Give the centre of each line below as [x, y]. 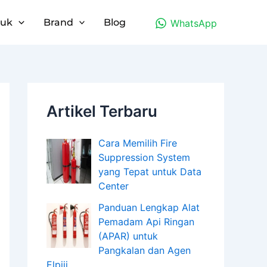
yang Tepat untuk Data [150, 172]
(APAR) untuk [128, 236]
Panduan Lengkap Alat [149, 207]
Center [114, 186]
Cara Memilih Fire [138, 143]
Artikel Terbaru [102, 111]
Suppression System [144, 157]
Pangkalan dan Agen [145, 250]
